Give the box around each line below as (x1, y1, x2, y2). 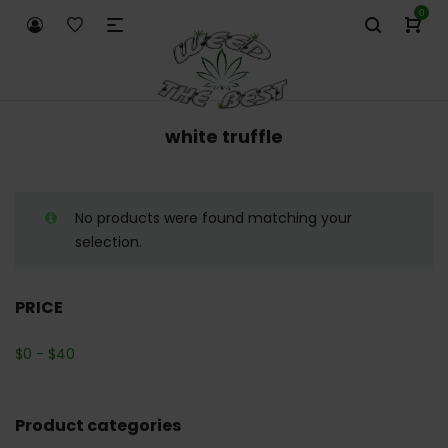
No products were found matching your (75, 208, 352, 228)
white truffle (165, 124, 283, 149)
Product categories (15, 414, 181, 437)
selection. (75, 232, 142, 252)
